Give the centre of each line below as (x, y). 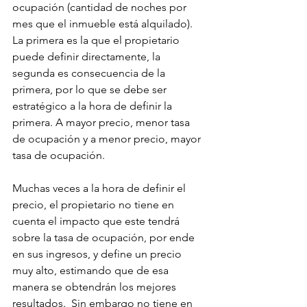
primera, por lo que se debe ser (91, 90)
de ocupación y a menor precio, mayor (108, 139)
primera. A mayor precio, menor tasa (102, 123)
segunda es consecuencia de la (90, 73)
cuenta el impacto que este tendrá (97, 221)
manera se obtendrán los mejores (96, 287)
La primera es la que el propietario (97, 40)
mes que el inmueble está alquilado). (104, 24)
